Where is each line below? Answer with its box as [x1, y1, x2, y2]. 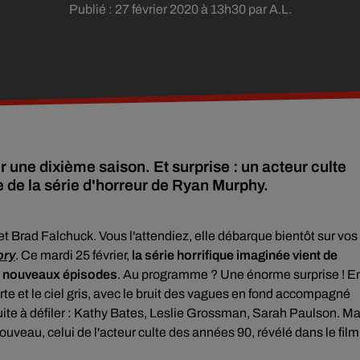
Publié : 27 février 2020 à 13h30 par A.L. [68, 2, 292, 16]
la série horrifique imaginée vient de [129, 248, 337, 262]
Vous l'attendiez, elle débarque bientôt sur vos [99, 229, 358, 243]
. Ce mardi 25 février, [15, 248, 129, 262]
